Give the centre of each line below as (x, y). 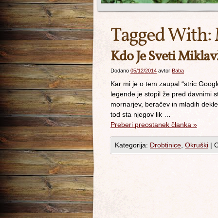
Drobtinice (165, 145)
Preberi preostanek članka (152, 125)
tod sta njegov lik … (141, 114)
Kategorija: (132, 145)
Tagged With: (162, 36)
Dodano (120, 71)
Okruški (197, 145)
